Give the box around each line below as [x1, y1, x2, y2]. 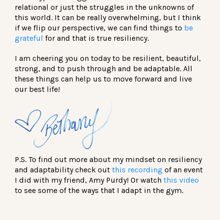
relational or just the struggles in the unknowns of [15, 2, 194, 12]
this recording [112, 165, 163, 175]
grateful [15, 33, 43, 43]
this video [164, 175, 199, 185]
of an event [163, 165, 203, 175]
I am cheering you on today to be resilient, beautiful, [15, 53, 201, 63]
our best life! [15, 84, 60, 94]
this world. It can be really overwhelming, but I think [15, 12, 201, 22]
